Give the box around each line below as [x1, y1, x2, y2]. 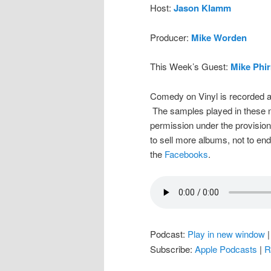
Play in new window [188, 227, 265, 240]
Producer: [150, 30, 191, 44]
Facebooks [165, 147, 208, 160]
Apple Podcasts [195, 242, 257, 255]
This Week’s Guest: [150, 60, 230, 73]
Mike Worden [191, 30, 247, 44]
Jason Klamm [174, 1, 231, 15]
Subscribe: [150, 242, 195, 255]
